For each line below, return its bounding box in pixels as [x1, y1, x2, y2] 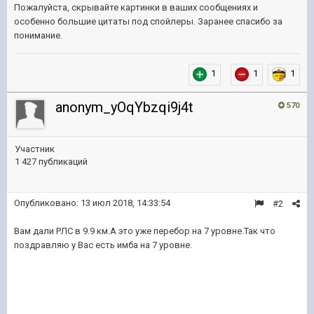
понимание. [14, 30, 62, 41]
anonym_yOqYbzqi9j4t [55, 99, 193, 116]
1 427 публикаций [15, 156, 88, 167]
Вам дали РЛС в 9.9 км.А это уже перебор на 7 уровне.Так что [14, 226, 275, 236]
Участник [15, 144, 55, 154]
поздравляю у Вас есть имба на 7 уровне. [14, 240, 192, 250]
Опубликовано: [14, 198, 81, 208]
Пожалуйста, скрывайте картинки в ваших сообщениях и [14, 2, 258, 13]
